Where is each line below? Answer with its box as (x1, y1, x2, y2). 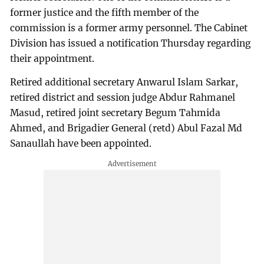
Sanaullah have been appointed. (10, 137, 152, 149)
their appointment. (10, 52, 95, 64)
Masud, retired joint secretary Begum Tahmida (10, 107, 221, 118)
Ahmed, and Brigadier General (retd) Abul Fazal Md (10, 122, 243, 134)
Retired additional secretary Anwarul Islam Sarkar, (10, 76, 239, 88)
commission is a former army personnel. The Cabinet (10, 22, 248, 34)
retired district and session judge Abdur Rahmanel (10, 91, 236, 103)
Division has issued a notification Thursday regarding (10, 37, 251, 49)
